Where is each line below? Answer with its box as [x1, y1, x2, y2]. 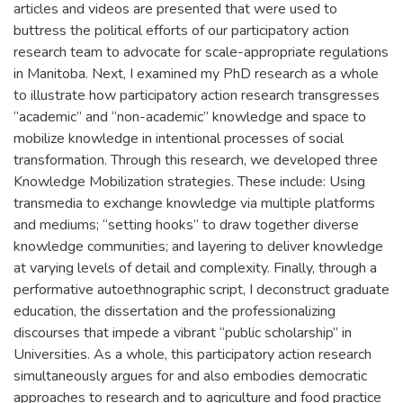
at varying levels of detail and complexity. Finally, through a [13, 258, 377, 278]
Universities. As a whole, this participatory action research [13, 345, 372, 364]
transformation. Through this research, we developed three [13, 150, 378, 170]
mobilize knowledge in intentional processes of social [13, 129, 344, 148]
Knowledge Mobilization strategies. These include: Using [13, 172, 365, 192]
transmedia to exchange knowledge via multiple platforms [13, 193, 375, 213]
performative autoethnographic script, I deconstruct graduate [13, 280, 390, 300]
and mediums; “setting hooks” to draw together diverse [13, 215, 359, 235]
